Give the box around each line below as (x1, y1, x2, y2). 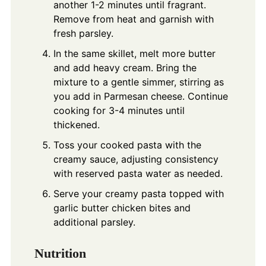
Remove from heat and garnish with (53, 13, 214, 26)
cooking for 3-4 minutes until (53, 104, 185, 117)
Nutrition (34, 245, 86, 261)
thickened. (53, 119, 100, 131)
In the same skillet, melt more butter (53, 47, 216, 60)
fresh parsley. (53, 27, 113, 40)
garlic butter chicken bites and (53, 202, 191, 214)
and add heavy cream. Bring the (53, 62, 197, 74)
